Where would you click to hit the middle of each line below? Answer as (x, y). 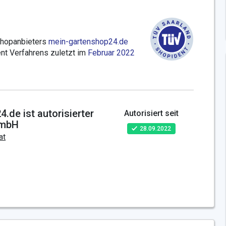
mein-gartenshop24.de (88, 41)
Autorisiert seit (151, 113)
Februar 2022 (111, 52)
